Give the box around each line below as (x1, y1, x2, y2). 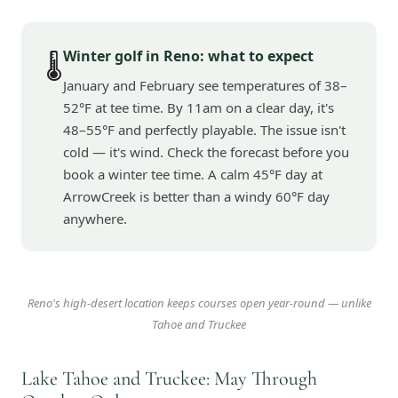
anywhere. (63, 210, 127, 227)
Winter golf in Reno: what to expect (63, 46, 314, 66)
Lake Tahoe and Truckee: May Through (21, 367, 317, 390)
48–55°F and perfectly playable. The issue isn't (63, 121, 346, 139)
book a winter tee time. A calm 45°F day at (63, 165, 322, 183)
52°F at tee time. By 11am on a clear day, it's (63, 99, 334, 116)
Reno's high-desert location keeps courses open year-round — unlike (27, 295, 371, 311)
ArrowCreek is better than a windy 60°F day (63, 187, 330, 205)
